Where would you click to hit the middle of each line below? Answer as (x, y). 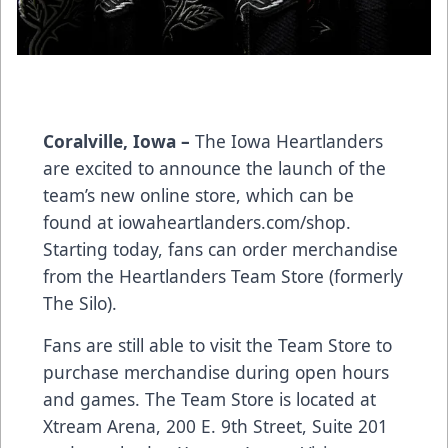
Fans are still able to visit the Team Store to (217, 345)
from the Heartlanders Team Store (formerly (223, 276)
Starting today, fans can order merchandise (220, 249)
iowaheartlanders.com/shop (232, 222)
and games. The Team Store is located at (209, 399)
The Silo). (80, 303)
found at (80, 222)
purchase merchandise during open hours (216, 372)
